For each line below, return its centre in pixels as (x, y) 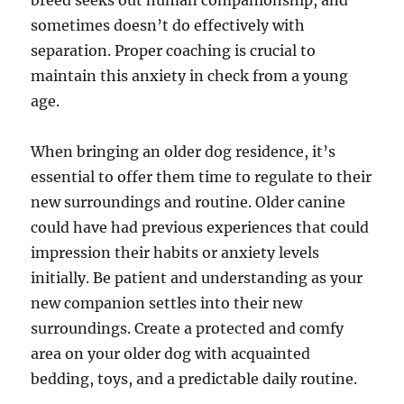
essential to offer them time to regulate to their (202, 177)
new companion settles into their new (167, 303)
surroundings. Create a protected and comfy (188, 328)
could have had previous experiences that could (200, 227)
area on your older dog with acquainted (171, 353)
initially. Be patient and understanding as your (197, 278)
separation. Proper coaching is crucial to (174, 50)
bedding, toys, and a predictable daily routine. (194, 379)
